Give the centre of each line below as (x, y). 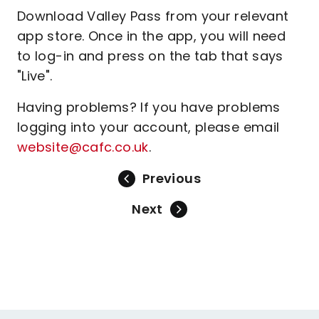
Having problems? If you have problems (149, 107)
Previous (172, 178)
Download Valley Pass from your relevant (153, 16)
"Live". (35, 76)
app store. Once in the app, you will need (152, 36)
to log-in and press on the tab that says (150, 56)
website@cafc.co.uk (83, 147)
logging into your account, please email (148, 127)
